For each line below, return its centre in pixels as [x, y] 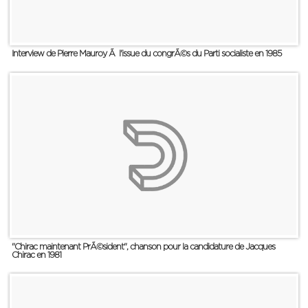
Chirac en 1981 [37, 255]
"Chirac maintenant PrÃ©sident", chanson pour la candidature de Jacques [144, 247]
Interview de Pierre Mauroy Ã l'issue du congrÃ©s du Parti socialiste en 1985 [147, 54]
